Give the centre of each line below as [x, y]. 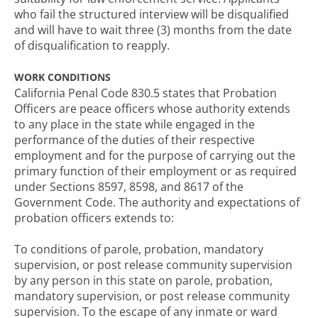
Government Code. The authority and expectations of [157, 202]
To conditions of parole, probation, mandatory [139, 249]
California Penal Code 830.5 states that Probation [146, 93]
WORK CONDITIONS [62, 77]
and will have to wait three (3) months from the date [153, 30]
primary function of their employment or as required [155, 171]
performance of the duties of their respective [135, 140]
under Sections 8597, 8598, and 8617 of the [129, 187]
